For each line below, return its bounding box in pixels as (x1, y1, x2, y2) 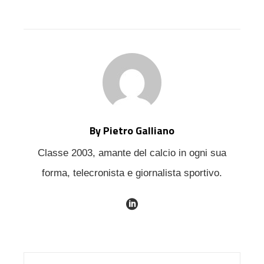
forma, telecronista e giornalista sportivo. (42, 167, 222, 179)
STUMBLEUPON (108, 4, 196, 17)
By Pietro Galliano (90, 123, 174, 139)
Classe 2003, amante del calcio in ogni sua (38, 147, 226, 159)
